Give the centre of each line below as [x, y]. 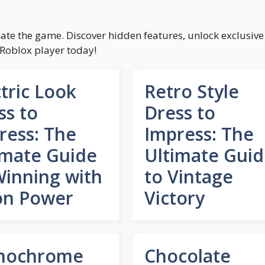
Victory [174, 198]
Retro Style [191, 91]
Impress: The [199, 134]
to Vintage [188, 177]
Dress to [180, 113]
